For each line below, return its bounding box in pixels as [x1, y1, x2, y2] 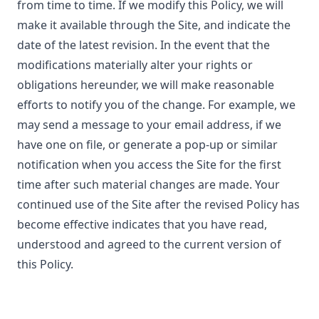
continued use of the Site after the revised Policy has [17, 197, 300, 212]
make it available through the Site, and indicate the [17, 17, 291, 33]
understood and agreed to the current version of [17, 236, 281, 252]
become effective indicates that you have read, [17, 216, 267, 232]
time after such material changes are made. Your [17, 177, 280, 192]
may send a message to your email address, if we [17, 117, 281, 132]
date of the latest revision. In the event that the [17, 37, 270, 53]
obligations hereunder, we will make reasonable [17, 77, 274, 93]
